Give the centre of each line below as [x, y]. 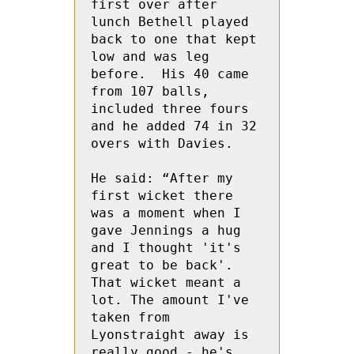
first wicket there [162, 196]
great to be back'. [162, 265]
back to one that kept [174, 39]
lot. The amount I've [170, 300]
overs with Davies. [162, 143]
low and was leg [150, 56]
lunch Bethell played [170, 22]
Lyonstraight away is [170, 335]
